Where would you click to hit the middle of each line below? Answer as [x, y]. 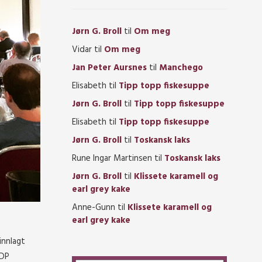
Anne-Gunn [94, 208]
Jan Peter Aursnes [109, 68]
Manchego [181, 68]
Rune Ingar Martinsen [112, 158]
